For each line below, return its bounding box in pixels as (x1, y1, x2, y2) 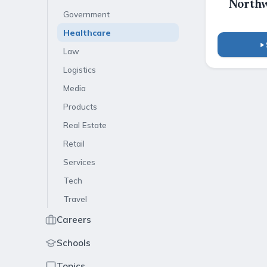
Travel (63, 194, 87, 204)
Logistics (63, 64, 96, 74)
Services (63, 157, 95, 167)
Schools (57, 237, 91, 249)
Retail (63, 138, 85, 148)
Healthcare (63, 27, 111, 38)
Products (63, 101, 97, 111)
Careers (57, 214, 91, 225)
